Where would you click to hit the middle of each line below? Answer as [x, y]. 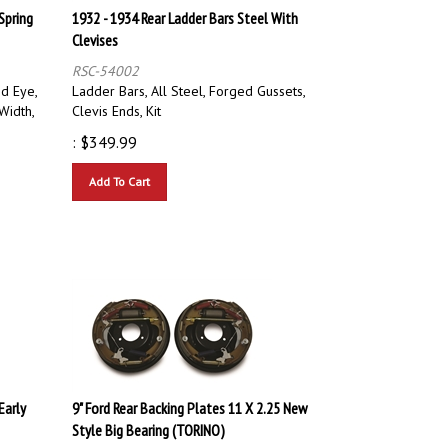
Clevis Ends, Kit [116, 101]
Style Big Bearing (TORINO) [148, 420]
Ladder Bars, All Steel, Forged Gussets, [188, 81]
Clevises [95, 30]
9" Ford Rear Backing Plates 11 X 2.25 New [189, 398]
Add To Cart [119, 172]
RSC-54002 [105, 61]
